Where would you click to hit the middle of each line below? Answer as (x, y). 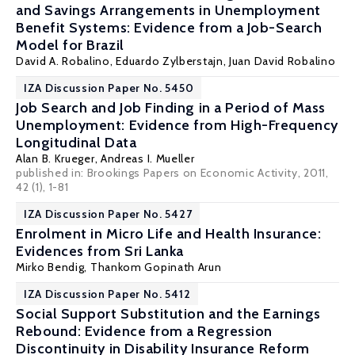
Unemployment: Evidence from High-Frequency (177, 125)
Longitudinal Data (76, 143)
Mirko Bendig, (53, 267)
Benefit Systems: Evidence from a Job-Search (169, 28)
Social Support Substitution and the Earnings (168, 314)
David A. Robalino (63, 61)
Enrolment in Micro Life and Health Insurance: (169, 234)
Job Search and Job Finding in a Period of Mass (171, 108)
